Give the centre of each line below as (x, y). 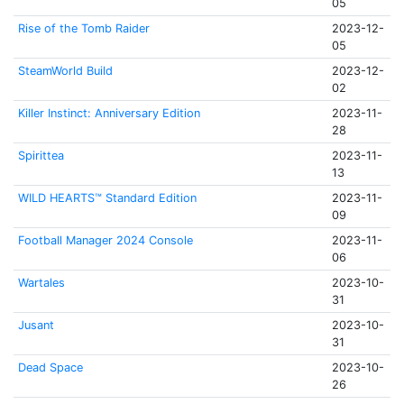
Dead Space (50, 367)
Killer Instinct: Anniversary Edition (109, 113)
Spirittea (41, 156)
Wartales (41, 283)
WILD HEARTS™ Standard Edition (107, 198)
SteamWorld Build (65, 71)
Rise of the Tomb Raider (83, 28)
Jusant (36, 325)
